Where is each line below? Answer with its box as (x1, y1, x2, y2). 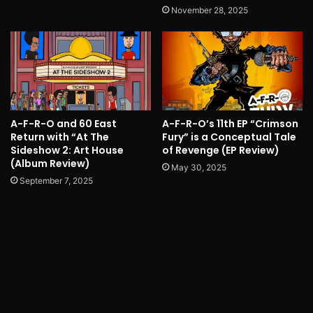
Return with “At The (10, 130, 109, 145)
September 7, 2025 (20, 175, 93, 187)
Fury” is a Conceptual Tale (162, 130, 296, 145)
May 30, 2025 (171, 162, 226, 173)
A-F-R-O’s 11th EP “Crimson (162, 117, 298, 131)
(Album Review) (10, 156, 90, 171)
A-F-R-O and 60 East (10, 117, 117, 131)
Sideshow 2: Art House (10, 143, 124, 158)
